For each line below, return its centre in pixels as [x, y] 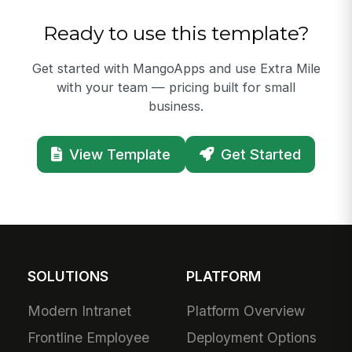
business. [176, 106]
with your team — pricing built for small [176, 88]
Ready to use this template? [176, 33]
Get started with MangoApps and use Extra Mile [176, 69]
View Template [119, 154]
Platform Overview [246, 310]
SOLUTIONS [68, 277]
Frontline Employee [89, 338]
